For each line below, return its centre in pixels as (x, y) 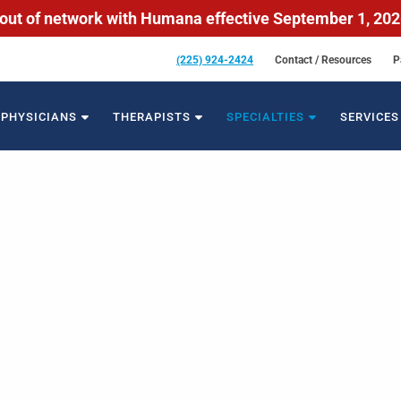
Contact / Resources (323, 60)
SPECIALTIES (265, 116)
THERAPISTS (152, 116)
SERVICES (370, 116)
